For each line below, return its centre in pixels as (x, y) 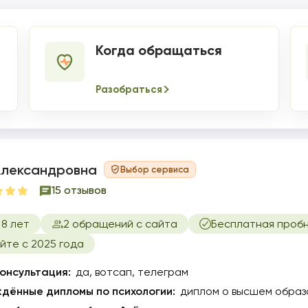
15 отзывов (79, 190)
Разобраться (129, 89)
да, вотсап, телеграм (132, 272)
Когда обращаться (158, 50)
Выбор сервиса (155, 169)
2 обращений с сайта (120, 224)
